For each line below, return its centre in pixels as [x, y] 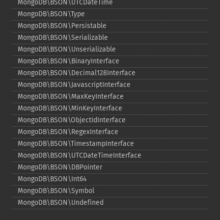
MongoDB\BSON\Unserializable [67, 49]
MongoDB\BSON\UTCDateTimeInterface [80, 155]
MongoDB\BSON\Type [51, 14]
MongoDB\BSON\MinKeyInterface [70, 108]
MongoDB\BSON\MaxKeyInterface [71, 96]
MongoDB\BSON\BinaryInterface [69, 61]
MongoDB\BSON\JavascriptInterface [74, 85]
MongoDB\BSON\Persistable [62, 26]
